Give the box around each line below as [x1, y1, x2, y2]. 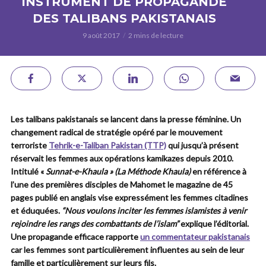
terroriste [11, 140, 49, 150]
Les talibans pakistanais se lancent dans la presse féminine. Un [11, 114, 241, 124]
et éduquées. [11, 205, 62, 216]
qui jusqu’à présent [166, 140, 239, 150]
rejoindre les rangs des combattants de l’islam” [11, 218, 179, 229]
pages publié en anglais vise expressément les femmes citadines [11, 192, 248, 202]
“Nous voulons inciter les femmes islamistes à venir [62, 205, 247, 216]
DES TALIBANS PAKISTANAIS [32, 11, 216, 26]
